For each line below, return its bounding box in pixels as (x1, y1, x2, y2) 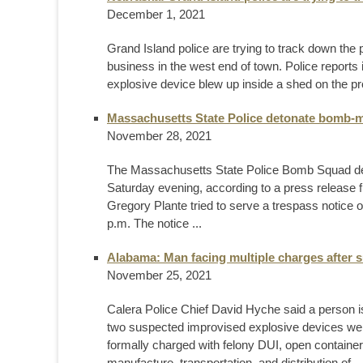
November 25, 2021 (107, 267, 211, 282)
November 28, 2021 (107, 128, 211, 143)
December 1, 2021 (107, 6, 205, 21)
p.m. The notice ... (107, 216, 202, 230)
